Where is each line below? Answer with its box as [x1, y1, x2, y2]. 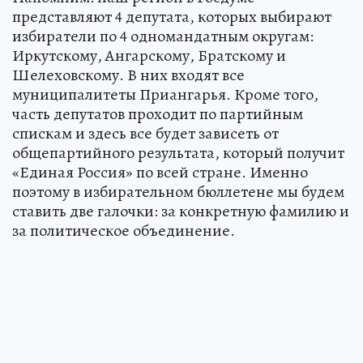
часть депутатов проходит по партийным [12, 102, 303, 125]
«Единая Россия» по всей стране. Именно [12, 160, 308, 183]
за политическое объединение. [12, 219, 235, 241]
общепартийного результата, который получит [12, 141, 344, 164]
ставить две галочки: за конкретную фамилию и [12, 199, 349, 222]
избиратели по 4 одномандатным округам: [12, 24, 314, 47]
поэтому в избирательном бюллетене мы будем [12, 180, 344, 203]
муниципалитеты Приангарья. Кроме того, [12, 83, 318, 105]
